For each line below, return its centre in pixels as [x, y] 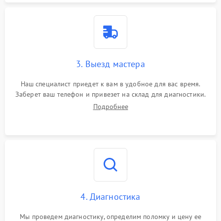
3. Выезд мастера [110, 64]
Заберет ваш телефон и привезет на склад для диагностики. [110, 94]
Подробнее [110, 106]
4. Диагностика [110, 196]
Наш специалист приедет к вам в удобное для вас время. [110, 84]
